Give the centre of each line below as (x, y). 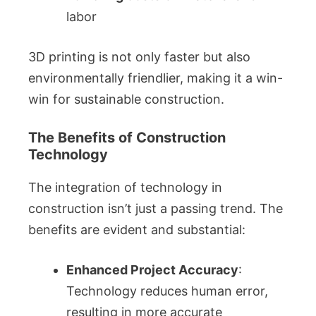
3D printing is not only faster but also (139, 57)
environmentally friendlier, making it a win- (156, 78)
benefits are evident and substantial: (137, 230)
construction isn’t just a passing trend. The (156, 208)
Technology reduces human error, (167, 291)
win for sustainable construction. (126, 99)
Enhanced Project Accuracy (152, 270)
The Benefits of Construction (127, 138)
